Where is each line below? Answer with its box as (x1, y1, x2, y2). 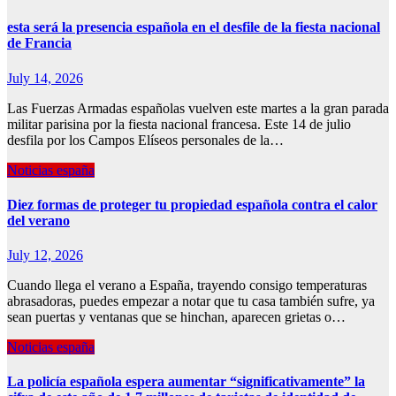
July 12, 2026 (7, 247, 83, 263)
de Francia (7, 35, 72, 51)
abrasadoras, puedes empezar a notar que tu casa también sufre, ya (7, 293, 375, 309)
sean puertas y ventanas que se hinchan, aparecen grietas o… (7, 309, 346, 325)
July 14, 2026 (7, 70, 83, 86)
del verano (7, 212, 70, 228)
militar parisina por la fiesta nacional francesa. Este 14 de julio (7, 116, 351, 132)
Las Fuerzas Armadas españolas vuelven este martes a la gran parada (7, 100, 389, 116)
